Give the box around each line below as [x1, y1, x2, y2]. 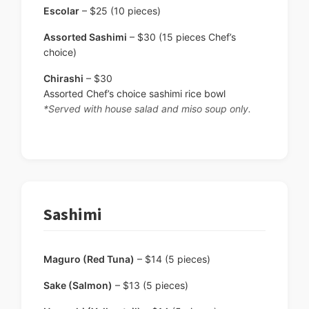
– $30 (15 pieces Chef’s [127, 31, 236, 43]
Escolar [43, 5, 79, 17]
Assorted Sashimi [43, 31, 127, 43]
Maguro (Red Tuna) [43, 253, 134, 266]
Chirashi [43, 72, 83, 85]
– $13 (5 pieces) [112, 279, 188, 292]
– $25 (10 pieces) [79, 5, 161, 17]
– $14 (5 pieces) [134, 253, 210, 266]
